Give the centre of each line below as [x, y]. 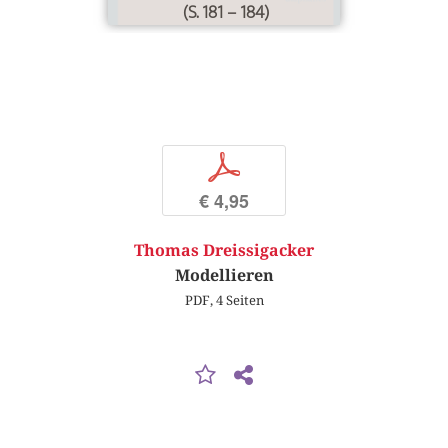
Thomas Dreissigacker [224, 251]
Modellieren [224, 276]
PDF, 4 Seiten [224, 300]
